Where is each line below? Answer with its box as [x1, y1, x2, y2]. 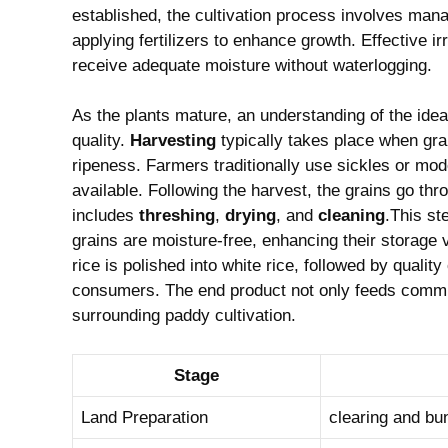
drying [225, 206, 276, 225]
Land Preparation [81, 407, 208, 427]
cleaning [318, 206, 385, 225]
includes [72, 206, 139, 225]
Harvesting [130, 131, 216, 150]
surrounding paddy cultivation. [72, 306, 296, 325]
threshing [139, 206, 215, 225]
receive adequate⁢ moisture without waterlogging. [72, 55, 432, 75]
